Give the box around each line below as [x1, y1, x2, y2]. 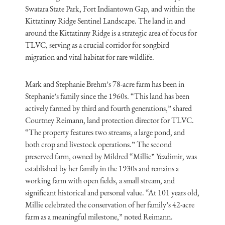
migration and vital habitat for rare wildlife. [25, 52, 154, 62]
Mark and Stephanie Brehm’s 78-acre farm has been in [25, 79, 184, 89]
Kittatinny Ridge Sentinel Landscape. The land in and [25, 16, 185, 26]
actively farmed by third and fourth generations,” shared [25, 103, 192, 114]
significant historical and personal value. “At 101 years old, [25, 187, 199, 198]
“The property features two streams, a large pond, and [25, 127, 185, 138]
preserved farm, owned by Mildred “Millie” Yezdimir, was [25, 151, 197, 162]
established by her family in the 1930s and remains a [25, 163, 179, 174]
